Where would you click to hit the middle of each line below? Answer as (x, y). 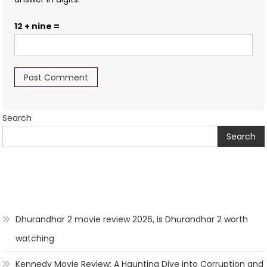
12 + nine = (37, 26)
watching (35, 238)
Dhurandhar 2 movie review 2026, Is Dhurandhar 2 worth (132, 219)
